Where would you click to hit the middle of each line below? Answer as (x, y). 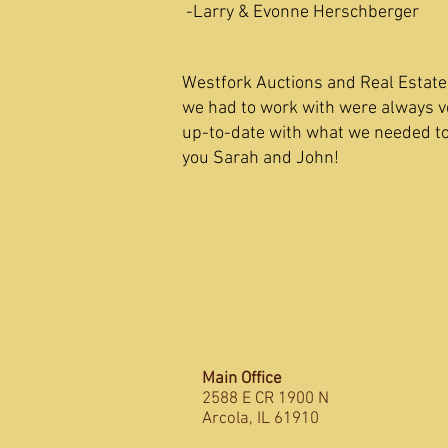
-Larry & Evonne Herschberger (302, 12)
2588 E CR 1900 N (265, 399)
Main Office (242, 379)
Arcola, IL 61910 (260, 419)
